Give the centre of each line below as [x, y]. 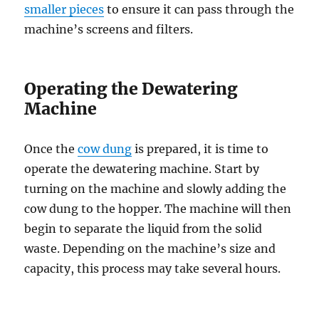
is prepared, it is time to [200, 149]
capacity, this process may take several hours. [153, 269]
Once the [51, 149]
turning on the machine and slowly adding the [156, 189]
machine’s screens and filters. [109, 30]
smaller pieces [64, 10]
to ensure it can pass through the [199, 10]
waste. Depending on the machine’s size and [150, 249]
